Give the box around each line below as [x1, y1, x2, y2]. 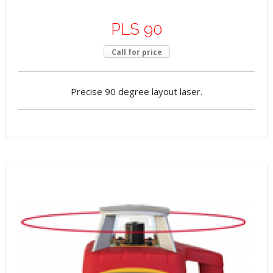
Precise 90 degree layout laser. [71, 85, 202, 98]
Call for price [111, 47, 162, 58]
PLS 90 [110, 20, 163, 39]
